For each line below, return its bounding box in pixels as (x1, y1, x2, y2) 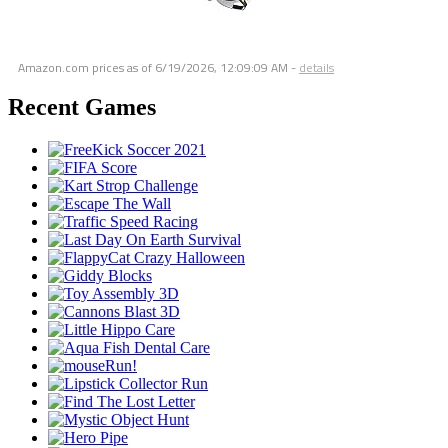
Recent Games (8, 93, 156, 120)
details (299, 57, 334, 77)
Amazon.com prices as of (18, 57, 155, 77)
